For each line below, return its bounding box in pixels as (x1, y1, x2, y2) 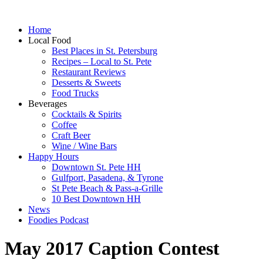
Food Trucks (52, 88, 99, 98)
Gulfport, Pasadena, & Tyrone (52, 173, 163, 183)
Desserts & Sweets (52, 77, 121, 87)
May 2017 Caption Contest (5, 238, 220, 259)
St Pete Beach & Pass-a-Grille (52, 183, 163, 193)
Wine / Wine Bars (52, 141, 117, 151)
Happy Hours (28, 151, 79, 161)
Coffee (52, 120, 77, 130)
